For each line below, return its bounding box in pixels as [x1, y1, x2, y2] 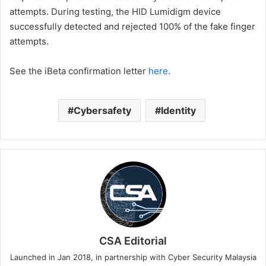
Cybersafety [73, 104, 131, 117]
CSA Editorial [99, 235, 167, 248]
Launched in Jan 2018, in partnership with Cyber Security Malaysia [9, 252, 256, 262]
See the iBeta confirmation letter [9, 65, 148, 77]
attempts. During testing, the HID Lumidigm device [9, 6, 221, 18]
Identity [160, 104, 196, 117]
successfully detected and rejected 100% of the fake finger [9, 21, 255, 33]
